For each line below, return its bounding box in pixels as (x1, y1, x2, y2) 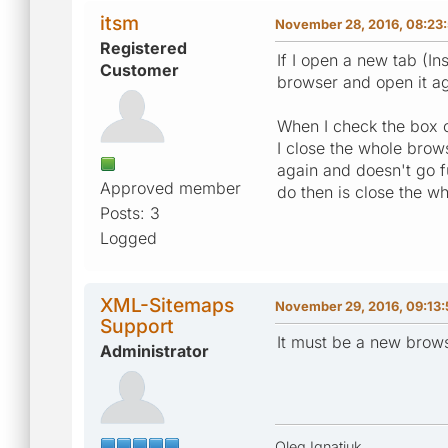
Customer (100, 59, 179, 80)
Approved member (100, 177, 241, 198)
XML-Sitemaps (100, 292, 234, 317)
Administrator (100, 340, 209, 361)
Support (100, 313, 174, 338)
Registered (100, 37, 187, 58)
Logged (100, 227, 157, 248)
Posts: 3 (100, 202, 160, 223)
